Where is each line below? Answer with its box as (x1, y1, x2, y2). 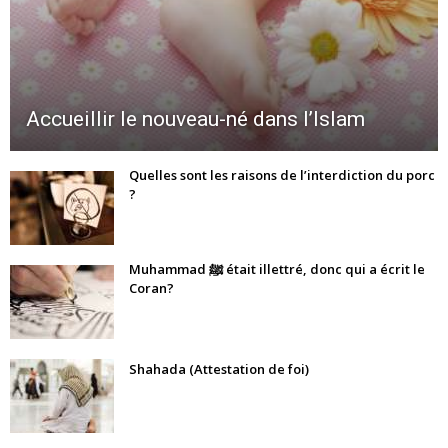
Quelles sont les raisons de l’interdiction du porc (129, 166, 435, 185)
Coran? (129, 279, 174, 298)
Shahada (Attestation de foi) (129, 360, 309, 379)
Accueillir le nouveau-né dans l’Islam (26, 107, 365, 132)
